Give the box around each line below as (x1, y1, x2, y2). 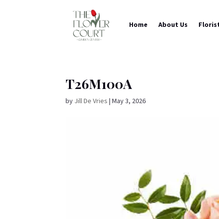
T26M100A (66, 75, 132, 92)
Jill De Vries (74, 96, 108, 105)
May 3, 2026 (112, 96, 146, 105)
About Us (158, 20, 188, 29)
